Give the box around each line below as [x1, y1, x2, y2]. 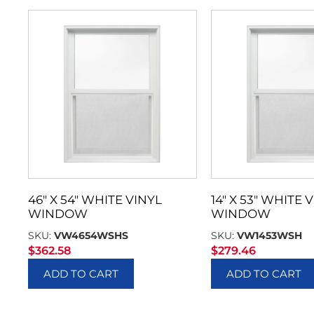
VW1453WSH [236, 229, 302, 243]
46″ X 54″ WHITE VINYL [28, 193, 162, 207]
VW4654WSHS [54, 229, 128, 243]
